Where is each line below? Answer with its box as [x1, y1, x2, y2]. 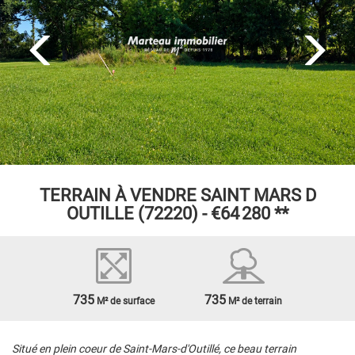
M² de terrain [226, 296, 282, 307]
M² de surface [94, 296, 155, 307]
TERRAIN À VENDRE [39, 185, 197, 205]
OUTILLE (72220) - [67, 204, 211, 223]
